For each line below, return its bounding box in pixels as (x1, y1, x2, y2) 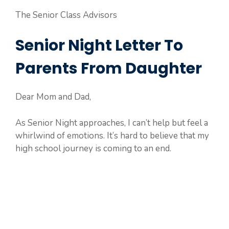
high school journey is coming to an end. (15, 142, 171, 154)
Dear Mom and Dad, (15, 91, 91, 103)
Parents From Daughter (15, 58, 202, 79)
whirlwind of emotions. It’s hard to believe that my (15, 129, 209, 142)
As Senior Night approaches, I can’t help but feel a (15, 117, 208, 129)
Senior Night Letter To (15, 35, 183, 56)
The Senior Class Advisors (15, 9, 117, 21)
